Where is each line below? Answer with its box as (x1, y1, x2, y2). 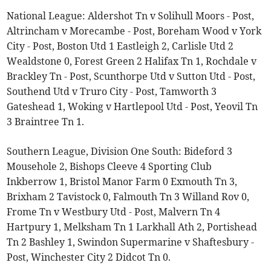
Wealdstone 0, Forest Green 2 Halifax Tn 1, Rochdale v (7, 54, 257, 67)
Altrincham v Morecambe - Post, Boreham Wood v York (7, 24, 262, 37)
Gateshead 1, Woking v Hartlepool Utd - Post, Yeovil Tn (7, 100, 258, 113)
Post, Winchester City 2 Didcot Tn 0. (7, 250, 171, 263)
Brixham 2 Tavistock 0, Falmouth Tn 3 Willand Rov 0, (7, 190, 250, 203)
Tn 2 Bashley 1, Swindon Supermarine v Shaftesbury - (7, 235, 255, 248)
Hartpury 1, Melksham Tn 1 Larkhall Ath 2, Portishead (7, 220, 258, 233)
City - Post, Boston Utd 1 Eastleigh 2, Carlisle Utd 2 (7, 39, 234, 52)
